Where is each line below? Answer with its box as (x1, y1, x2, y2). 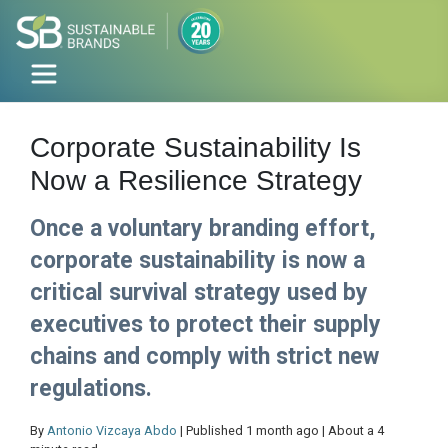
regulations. (30, 375, 152, 403)
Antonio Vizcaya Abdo (47, 423, 177, 439)
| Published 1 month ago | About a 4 (177, 423, 384, 439)
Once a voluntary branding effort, (30, 215, 376, 243)
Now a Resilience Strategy (30, 165, 362, 197)
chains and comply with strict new (30, 343, 379, 371)
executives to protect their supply (30, 311, 381, 339)
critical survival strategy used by (30, 279, 368, 307)
